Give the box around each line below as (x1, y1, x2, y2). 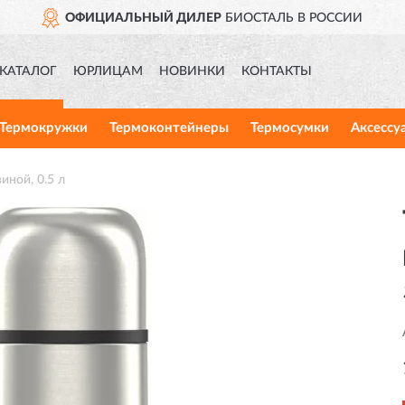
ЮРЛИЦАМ (72, 65, 143, 78)
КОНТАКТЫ (240, 65, 312, 78)
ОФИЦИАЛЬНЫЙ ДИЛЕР (65, 12, 222, 24)
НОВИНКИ (158, 65, 225, 78)
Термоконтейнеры (108, 121, 229, 135)
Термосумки (250, 121, 329, 135)
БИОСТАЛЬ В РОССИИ (221, 12, 363, 24)
